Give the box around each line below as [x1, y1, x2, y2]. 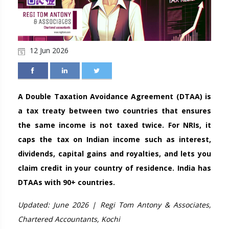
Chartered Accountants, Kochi [18, 214, 120, 224]
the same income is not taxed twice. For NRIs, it [18, 120, 211, 130]
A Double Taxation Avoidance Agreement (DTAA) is [18, 91, 211, 102]
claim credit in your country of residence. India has [18, 163, 211, 173]
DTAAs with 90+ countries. [18, 177, 115, 188]
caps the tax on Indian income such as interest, [18, 134, 211, 145]
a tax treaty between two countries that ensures [18, 106, 211, 116]
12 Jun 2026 [28, 45, 68, 56]
